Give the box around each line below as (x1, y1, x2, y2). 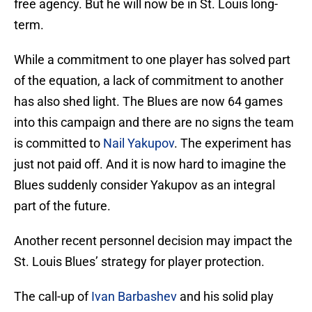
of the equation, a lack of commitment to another (14, 73, 283, 88)
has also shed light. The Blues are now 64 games (14, 94, 283, 109)
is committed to (14, 136, 103, 151)
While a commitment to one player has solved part (14, 52, 290, 68)
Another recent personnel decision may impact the (14, 233, 292, 249)
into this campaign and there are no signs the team (14, 115, 294, 130)
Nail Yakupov (103, 136, 174, 151)
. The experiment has (174, 136, 291, 151)
